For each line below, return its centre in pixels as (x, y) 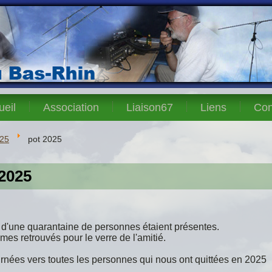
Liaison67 (150, 107)
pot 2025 (45, 139)
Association (71, 107)
